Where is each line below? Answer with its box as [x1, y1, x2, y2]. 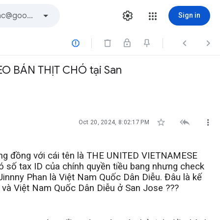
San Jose [125, 183, 163, 193]
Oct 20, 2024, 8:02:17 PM [78, 119, 149, 126]
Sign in [178, 11, 200, 19]
